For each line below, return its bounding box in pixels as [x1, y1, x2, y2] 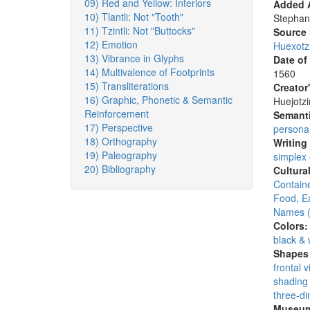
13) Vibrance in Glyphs [84, 51, 184, 65]
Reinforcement [84, 107, 149, 120]
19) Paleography [84, 148, 157, 162]
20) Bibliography [84, 162, 156, 176]
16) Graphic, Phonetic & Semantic [84, 93, 232, 107]
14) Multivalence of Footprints [84, 65, 215, 79]
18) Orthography [84, 134, 157, 148]
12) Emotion [84, 37, 138, 51]
